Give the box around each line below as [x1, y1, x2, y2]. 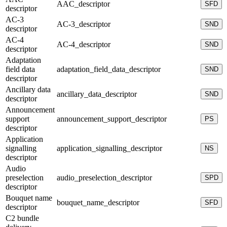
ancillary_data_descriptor [57, 89, 137, 98]
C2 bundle [6, 213, 39, 222]
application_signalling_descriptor [57, 143, 162, 153]
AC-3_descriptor [57, 19, 110, 28]
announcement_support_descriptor [57, 114, 167, 123]
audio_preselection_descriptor [57, 173, 152, 182]
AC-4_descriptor [57, 40, 110, 49]
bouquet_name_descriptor [57, 198, 139, 207]
